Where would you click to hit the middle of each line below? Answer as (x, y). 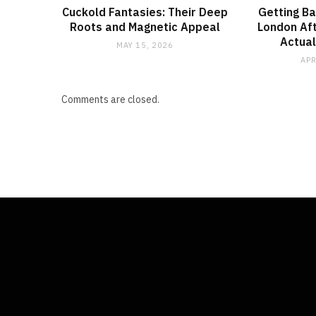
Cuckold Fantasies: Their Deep (145, 12)
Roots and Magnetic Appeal (145, 27)
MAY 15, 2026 (145, 45)
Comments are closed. (110, 100)
